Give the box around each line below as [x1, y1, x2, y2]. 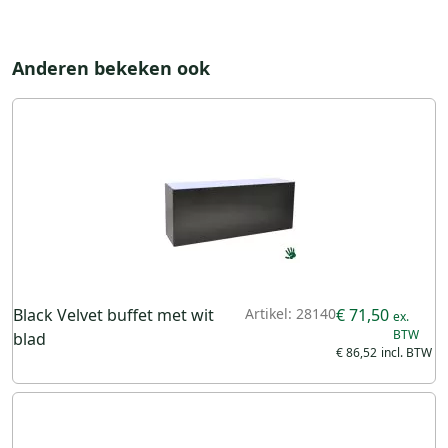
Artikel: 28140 [244, 304, 336, 323]
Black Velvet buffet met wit [13, 304, 214, 326]
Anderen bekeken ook [12, 56, 210, 80]
